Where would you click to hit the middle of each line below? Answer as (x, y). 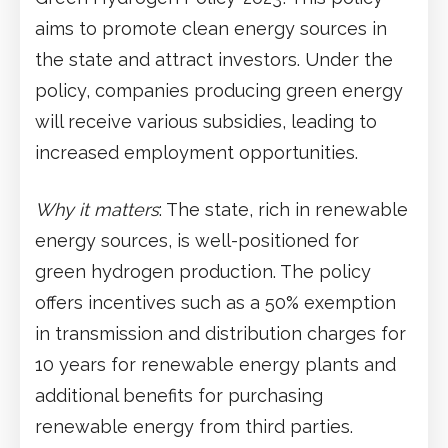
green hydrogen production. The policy (203, 271)
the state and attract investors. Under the (214, 59)
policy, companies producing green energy (219, 90)
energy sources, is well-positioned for (197, 240)
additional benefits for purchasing (179, 395)
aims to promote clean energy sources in (211, 28)
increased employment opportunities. (196, 152)
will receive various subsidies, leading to (206, 121)
